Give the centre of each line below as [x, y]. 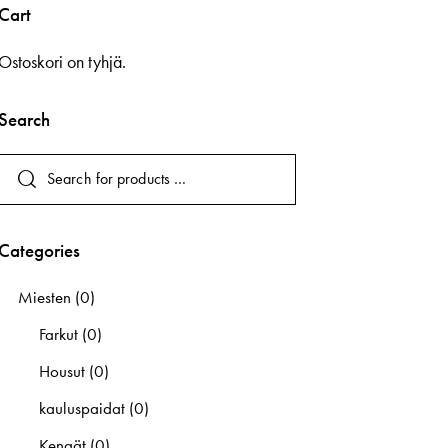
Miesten [45, 296]
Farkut [58, 333]
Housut [61, 370]
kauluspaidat [81, 407]
